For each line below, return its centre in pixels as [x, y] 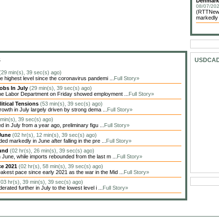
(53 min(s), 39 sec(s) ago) [71, 104]
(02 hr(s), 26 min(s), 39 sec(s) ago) [52, 151]
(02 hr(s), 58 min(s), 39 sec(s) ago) [61, 166]
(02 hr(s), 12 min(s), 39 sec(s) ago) [55, 135]
